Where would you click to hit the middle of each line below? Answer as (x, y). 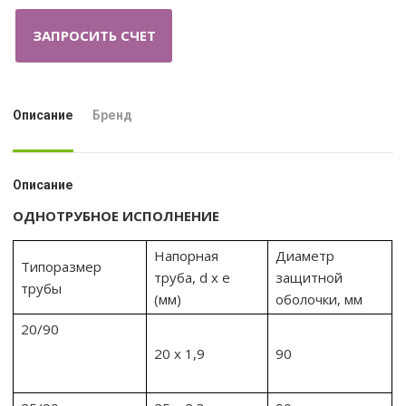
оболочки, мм (319, 299)
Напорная (187, 255)
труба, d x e (193, 277)
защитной (309, 277)
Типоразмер (62, 266)
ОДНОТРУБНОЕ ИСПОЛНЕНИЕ (116, 215)
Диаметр (305, 255)
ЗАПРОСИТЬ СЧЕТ (94, 35)
